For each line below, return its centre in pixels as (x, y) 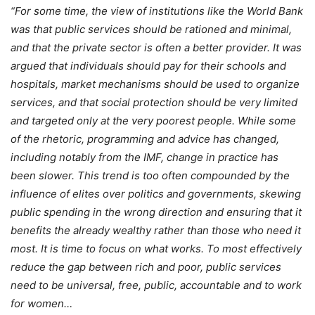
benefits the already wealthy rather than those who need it (156, 230)
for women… (41, 303)
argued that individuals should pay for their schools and (148, 65)
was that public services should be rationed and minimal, (151, 29)
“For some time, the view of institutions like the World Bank (157, 11)
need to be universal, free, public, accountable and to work (156, 285)
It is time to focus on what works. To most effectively (171, 248)
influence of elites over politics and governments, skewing (156, 193)
